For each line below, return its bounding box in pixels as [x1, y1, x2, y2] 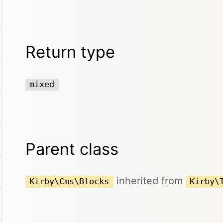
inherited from [113, 174, 186, 187]
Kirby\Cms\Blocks [29, 176, 110, 186]
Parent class [25, 139, 118, 159]
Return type [25, 42, 115, 62]
